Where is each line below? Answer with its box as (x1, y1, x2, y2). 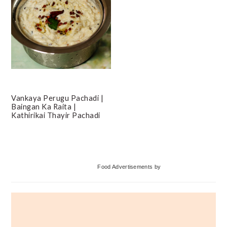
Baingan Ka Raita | (11, 101, 77, 111)
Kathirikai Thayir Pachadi (11, 110, 100, 120)
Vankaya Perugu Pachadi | (11, 93, 104, 102)
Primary (11, 150, 63, 167)
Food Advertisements (97, 163, 153, 170)
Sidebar (11, 173, 60, 190)
